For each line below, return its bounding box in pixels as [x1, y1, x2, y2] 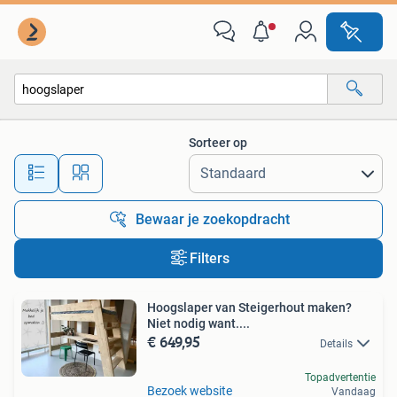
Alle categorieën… [33, 120, 128, 135]
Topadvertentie [305, 371, 376, 385]
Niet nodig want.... [147, 316, 250, 331]
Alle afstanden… [143, 158, 230, 173]
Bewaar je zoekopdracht [136, 211, 290, 228]
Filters [189, 250, 230, 267]
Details [320, 338, 353, 350]
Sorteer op [189, 136, 247, 150]
